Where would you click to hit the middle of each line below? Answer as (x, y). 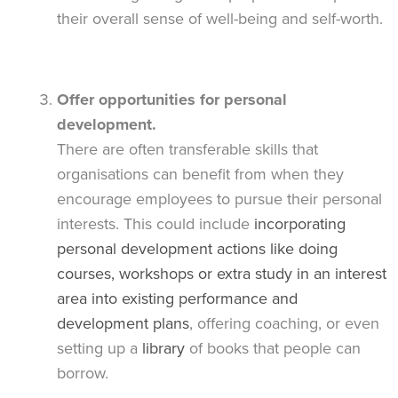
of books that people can (273, 348)
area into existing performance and (177, 298)
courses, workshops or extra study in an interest (222, 273)
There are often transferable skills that (187, 149)
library (163, 348)
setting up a (99, 348)
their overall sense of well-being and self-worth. (220, 18)
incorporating (300, 223)
